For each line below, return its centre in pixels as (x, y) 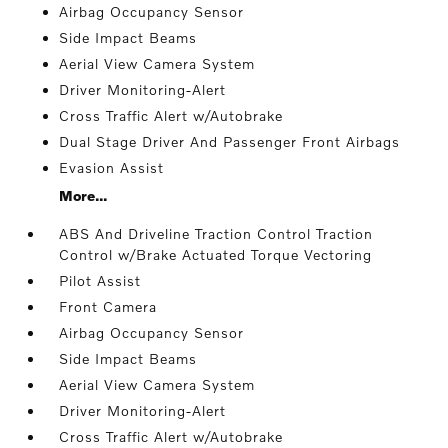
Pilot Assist (100, 280)
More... (83, 195)
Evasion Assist (112, 167)
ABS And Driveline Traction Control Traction (216, 233)
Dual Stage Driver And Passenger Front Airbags (230, 141)
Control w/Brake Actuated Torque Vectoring (216, 254)
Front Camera (108, 306)
